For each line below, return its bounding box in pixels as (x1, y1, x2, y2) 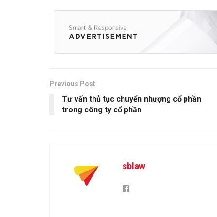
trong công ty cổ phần (62, 105, 141, 115)
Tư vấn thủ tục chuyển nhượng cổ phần (62, 94, 201, 104)
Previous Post (49, 80, 95, 88)
